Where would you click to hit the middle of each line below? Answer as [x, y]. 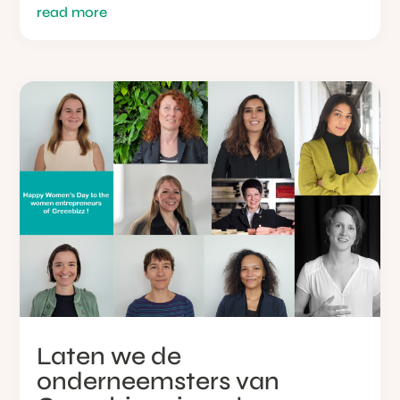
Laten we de [109, 356]
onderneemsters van [158, 381]
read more [72, 12]
